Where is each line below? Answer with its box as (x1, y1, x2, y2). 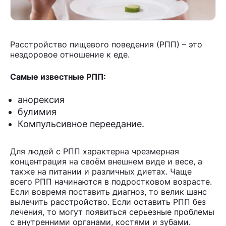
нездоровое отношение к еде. (10, 49, 130, 60)
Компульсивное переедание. (18, 118, 144, 129)
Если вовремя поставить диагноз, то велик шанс (10, 186, 207, 197)
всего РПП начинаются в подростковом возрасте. (10, 176, 212, 187)
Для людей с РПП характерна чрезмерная (10, 146, 179, 156)
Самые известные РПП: (10, 71, 106, 82)
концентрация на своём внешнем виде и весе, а (10, 156, 202, 166)
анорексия (18, 94, 65, 105)
